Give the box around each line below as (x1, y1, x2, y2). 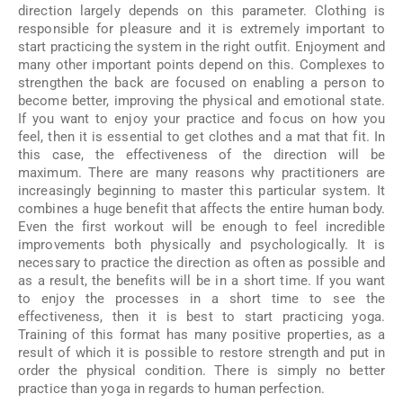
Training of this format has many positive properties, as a (18, 327, 385, 343)
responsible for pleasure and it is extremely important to (18, 21, 385, 37)
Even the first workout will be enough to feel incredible (18, 219, 385, 235)
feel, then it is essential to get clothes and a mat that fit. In (18, 129, 385, 145)
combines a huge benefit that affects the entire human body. (18, 201, 385, 217)
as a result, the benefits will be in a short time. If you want (18, 273, 385, 289)
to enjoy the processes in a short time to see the (18, 291, 385, 307)
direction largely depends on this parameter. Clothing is (18, 3, 385, 19)
